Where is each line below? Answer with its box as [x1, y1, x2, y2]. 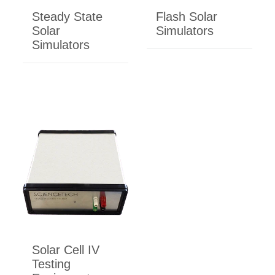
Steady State [31, 9, 103, 23]
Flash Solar [156, 9, 217, 23]
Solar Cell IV [31, 242, 99, 257]
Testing [31, 257, 71, 271]
